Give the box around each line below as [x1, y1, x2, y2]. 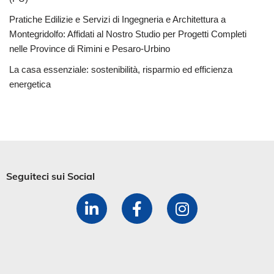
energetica [9, 79, 51, 90]
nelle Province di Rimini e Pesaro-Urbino [9, 43, 170, 54]
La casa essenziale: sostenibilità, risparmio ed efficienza [9, 64, 232, 75]
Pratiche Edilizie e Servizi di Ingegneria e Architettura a [9, 14, 226, 25]
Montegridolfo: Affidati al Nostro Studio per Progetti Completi [9, 29, 246, 40]
